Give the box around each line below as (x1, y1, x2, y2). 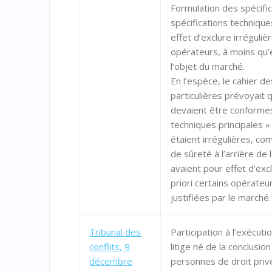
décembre (89, 255, 133, 268)
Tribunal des (89, 226, 141, 239)
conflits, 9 (89, 240, 131, 253)
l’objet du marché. (171, 60, 245, 73)
